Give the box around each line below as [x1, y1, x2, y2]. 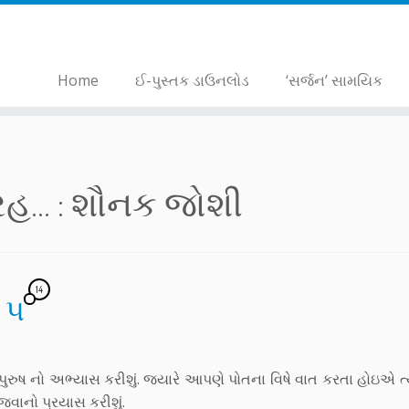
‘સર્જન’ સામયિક [285, 70, 383, 90]
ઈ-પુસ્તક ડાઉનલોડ [134, 70, 249, 90]
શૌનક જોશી [71, 181, 243, 225]
